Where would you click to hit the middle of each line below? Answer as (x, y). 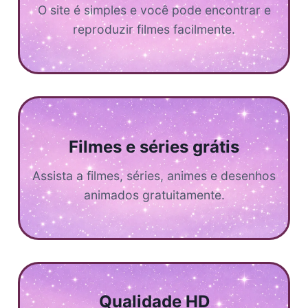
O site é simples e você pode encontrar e (154, 10)
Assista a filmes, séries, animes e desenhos (154, 175)
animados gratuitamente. (154, 195)
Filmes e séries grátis (154, 146)
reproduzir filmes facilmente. (154, 29)
